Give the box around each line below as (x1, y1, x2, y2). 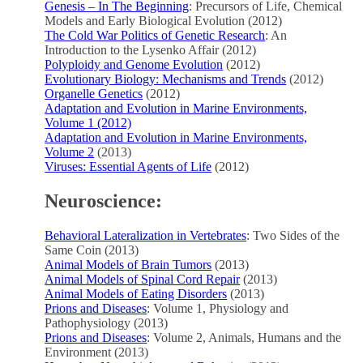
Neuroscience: (45, 190, 163, 211)
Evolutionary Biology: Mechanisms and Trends (45, 71, 287, 86)
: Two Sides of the (246, 228, 340, 242)
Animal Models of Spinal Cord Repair (45, 271, 241, 286)
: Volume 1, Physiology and (147, 301, 289, 315)
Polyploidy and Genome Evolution (45, 57, 224, 71)
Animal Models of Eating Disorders (45, 286, 228, 301)
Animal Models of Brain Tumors (45, 257, 212, 271)
